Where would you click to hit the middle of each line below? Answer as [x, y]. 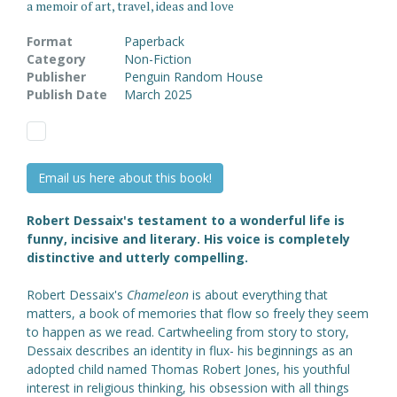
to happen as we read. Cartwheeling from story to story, [188, 332]
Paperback [154, 42]
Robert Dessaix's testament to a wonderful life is [186, 221]
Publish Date [67, 95]
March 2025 [158, 95]
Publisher [56, 77]
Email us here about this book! [125, 178]
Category [56, 59]
